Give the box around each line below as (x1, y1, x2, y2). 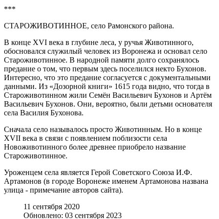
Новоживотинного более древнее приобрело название (4, 142, 186, 151)
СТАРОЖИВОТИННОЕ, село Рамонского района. (4, 21, 174, 30)
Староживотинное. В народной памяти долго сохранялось (4, 55, 199, 64)
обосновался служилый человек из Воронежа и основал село (4, 46, 207, 55)
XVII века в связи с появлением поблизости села (4, 133, 167, 142)
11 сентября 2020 (23, 202, 80, 211)
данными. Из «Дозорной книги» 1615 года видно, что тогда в (4, 82, 210, 90)
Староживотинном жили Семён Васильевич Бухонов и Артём (4, 90, 212, 99)
